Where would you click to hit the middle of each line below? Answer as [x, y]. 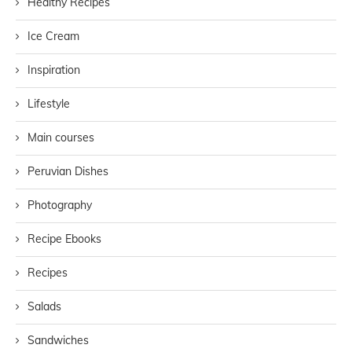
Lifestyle [49, 103]
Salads [44, 306]
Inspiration [54, 70]
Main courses [61, 137]
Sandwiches [58, 340]
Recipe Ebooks [64, 238]
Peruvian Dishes [68, 171]
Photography [60, 205]
